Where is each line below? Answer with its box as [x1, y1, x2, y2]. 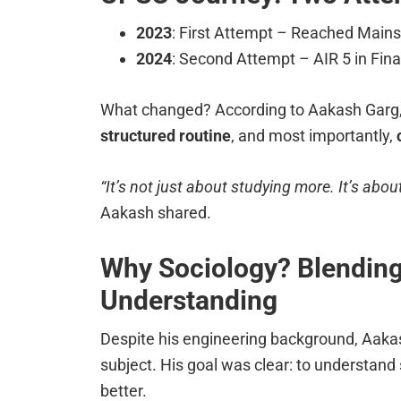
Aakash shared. [100, 203, 211, 223]
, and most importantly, [231, 126, 397, 146]
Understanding [100, 285, 277, 317]
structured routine [100, 126, 231, 146]
